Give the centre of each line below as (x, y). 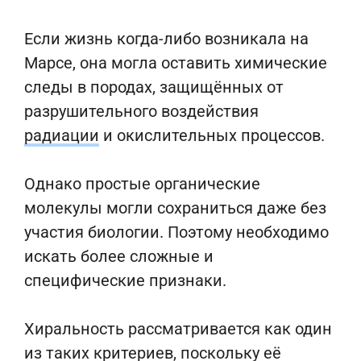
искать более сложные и (119, 256)
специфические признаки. (125, 280)
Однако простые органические (142, 184)
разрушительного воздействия (141, 111)
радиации (62, 135)
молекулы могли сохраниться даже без (175, 208)
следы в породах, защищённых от (154, 87)
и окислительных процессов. (212, 135)
